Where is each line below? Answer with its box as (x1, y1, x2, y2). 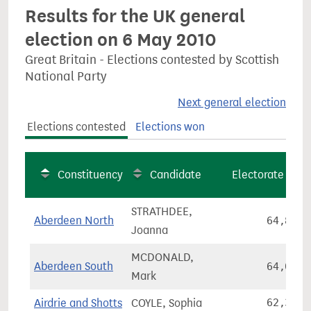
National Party (25, 69, 107, 84)
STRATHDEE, (131, 205, 192, 218)
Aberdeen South (34, 260, 113, 273)
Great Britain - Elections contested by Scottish (25, 52, 279, 67)
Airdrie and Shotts (34, 296, 122, 310)
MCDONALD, (131, 251, 194, 264)
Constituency (58, 168, 123, 181)
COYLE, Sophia (131, 296, 202, 310)
